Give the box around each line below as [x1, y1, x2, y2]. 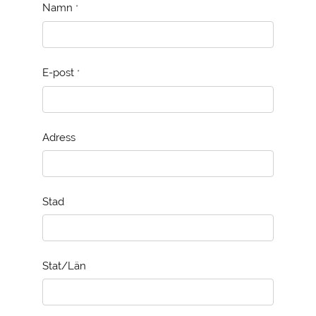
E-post [42, 66, 77, 78]
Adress [42, 131, 75, 143]
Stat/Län [42, 260, 86, 272]
